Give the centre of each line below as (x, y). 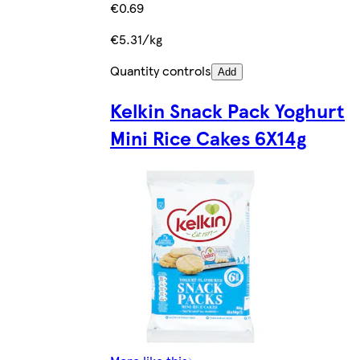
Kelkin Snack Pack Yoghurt (227, 110)
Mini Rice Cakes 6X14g (208, 137)
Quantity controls (161, 70)
